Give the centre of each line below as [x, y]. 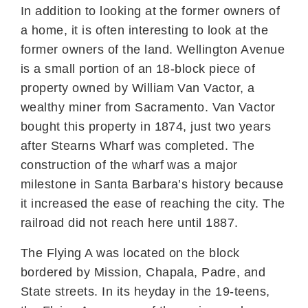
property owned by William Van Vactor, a [138, 88]
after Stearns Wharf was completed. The [138, 145]
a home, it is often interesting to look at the [145, 30]
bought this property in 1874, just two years [146, 126]
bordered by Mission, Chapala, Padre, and [143, 272]
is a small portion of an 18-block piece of [138, 68]
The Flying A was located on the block [130, 253]
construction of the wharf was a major [129, 165]
